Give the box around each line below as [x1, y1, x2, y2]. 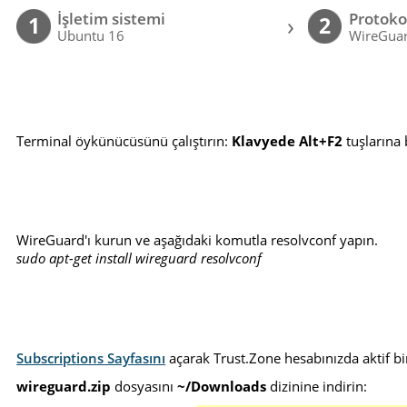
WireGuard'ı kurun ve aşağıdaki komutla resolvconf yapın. [16, 231, 379, 250]
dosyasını [111, 376, 178, 395]
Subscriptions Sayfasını [16, 348, 166, 367]
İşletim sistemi [57, 8, 166, 30]
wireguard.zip [16, 376, 112, 395]
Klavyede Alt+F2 [232, 131, 343, 150]
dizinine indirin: [266, 376, 368, 395]
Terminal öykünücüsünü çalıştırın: [16, 131, 233, 150]
